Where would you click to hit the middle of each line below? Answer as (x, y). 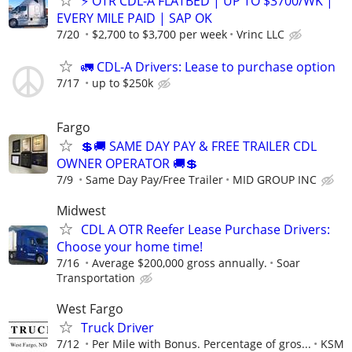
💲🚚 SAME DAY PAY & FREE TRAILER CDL (199, 146)
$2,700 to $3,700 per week (159, 34)
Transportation (96, 278)
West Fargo (90, 309)
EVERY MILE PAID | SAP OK (134, 18)
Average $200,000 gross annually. (180, 263)
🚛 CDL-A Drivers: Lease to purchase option (208, 66)
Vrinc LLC (260, 34)
